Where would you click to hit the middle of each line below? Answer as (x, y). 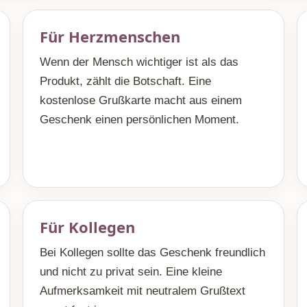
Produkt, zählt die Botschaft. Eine (126, 81)
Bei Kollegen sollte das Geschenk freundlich (153, 253)
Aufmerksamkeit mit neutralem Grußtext (143, 291)
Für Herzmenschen (110, 36)
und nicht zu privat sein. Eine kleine (131, 272)
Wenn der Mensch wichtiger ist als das (139, 62)
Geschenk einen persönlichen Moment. (140, 120)
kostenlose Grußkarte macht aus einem (141, 100)
